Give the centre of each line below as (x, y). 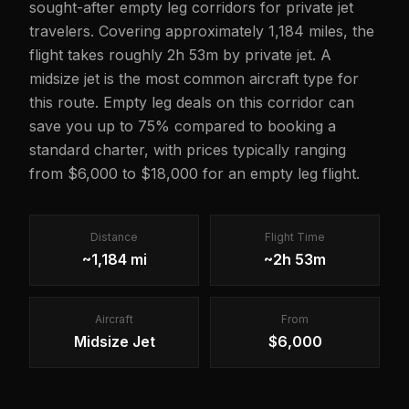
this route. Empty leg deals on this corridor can (192, 102)
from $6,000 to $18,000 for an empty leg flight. (194, 173)
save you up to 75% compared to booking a (183, 126)
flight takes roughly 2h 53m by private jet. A (180, 55)
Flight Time (295, 237)
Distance (114, 237)
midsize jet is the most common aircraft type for (194, 79)
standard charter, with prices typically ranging (188, 150)
